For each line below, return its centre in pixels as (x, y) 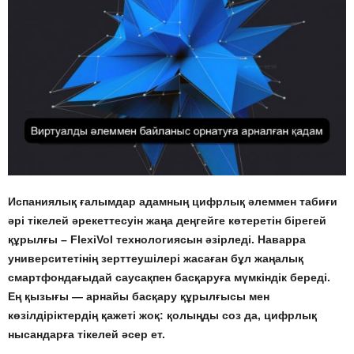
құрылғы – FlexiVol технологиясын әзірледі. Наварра (157, 239)
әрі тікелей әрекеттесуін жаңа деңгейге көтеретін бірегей (167, 220)
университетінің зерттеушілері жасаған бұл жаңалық (156, 258)
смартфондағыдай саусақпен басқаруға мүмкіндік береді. (169, 277)
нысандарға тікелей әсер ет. (87, 334)
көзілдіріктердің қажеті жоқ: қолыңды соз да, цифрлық (162, 315)
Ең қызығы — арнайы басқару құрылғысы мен (139, 296)
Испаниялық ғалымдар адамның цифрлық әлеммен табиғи (173, 201)
